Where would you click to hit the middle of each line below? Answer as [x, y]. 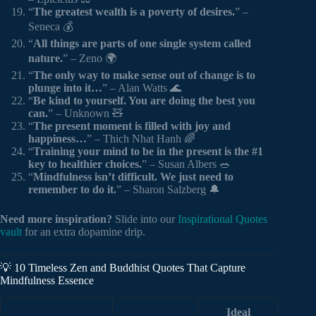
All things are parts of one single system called [142, 44]
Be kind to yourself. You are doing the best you [144, 101]
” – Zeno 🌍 [90, 59]
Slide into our [145, 219]
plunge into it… [65, 88]
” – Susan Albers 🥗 [186, 164]
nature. [45, 59]
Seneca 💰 [51, 27]
